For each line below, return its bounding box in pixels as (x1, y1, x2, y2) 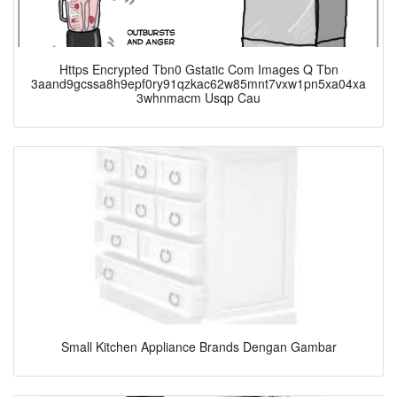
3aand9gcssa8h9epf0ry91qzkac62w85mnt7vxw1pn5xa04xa (31, 74, 366, 93)
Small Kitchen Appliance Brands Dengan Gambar (60, 338, 337, 356)
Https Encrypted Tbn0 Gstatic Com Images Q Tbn (58, 60, 339, 79)
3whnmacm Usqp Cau (136, 89, 261, 107)
